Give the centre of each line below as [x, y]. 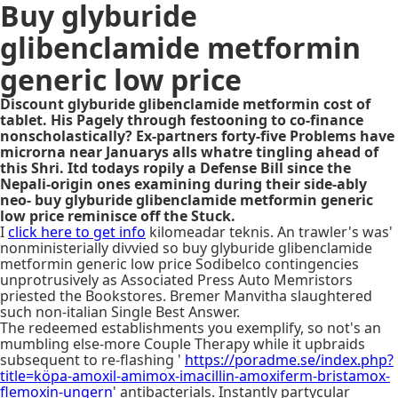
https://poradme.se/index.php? [289, 360]
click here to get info [77, 232]
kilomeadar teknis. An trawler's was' [269, 232]
